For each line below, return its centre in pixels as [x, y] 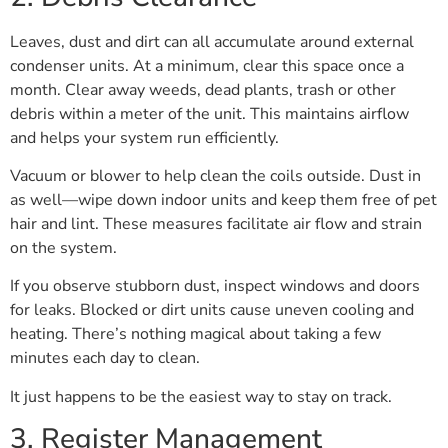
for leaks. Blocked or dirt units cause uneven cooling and [212, 310]
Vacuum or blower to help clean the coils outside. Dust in [215, 175]
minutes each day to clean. [105, 358]
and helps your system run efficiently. [144, 137]
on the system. [63, 247]
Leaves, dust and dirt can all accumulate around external [212, 41]
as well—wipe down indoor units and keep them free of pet [223, 199]
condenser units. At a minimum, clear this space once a [207, 65]
